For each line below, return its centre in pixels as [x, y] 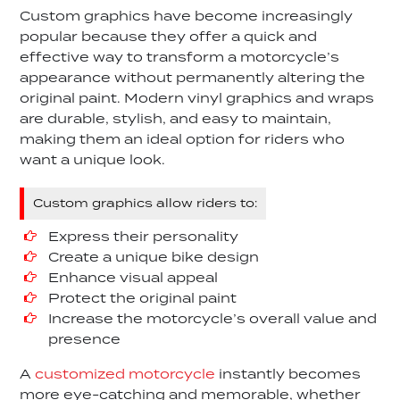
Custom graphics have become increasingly [187, 17]
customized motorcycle [125, 375]
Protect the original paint [143, 300]
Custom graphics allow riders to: [146, 203]
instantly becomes [288, 375]
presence [85, 341]
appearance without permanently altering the [193, 79]
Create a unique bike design [154, 258]
